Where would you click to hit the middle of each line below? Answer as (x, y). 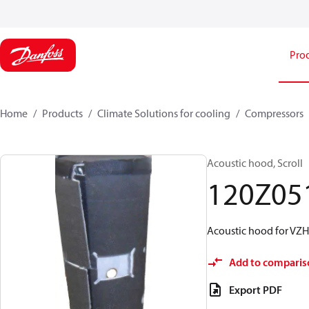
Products (62, 113)
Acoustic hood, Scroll (255, 163)
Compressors (274, 113)
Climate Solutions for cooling (164, 113)
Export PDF (256, 290)
